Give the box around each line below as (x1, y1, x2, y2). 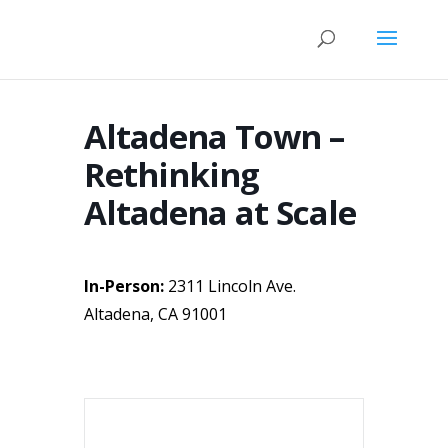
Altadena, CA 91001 (84, 303, 227, 325)
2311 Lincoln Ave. (164, 275, 296, 297)
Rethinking (84, 152, 259, 197)
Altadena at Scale (84, 190, 356, 235)
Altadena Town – (84, 114, 344, 159)
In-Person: (84, 275, 164, 297)
